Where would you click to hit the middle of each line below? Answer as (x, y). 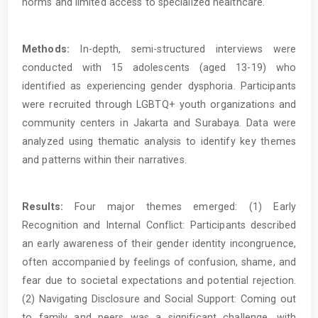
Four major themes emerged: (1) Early (179, 207)
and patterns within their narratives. (104, 160)
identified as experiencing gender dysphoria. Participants (159, 86)
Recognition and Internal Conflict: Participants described (159, 225)
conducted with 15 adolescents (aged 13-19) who (159, 68)
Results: (43, 207)
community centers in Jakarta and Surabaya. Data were (159, 123)
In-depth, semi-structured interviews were (182, 49)
